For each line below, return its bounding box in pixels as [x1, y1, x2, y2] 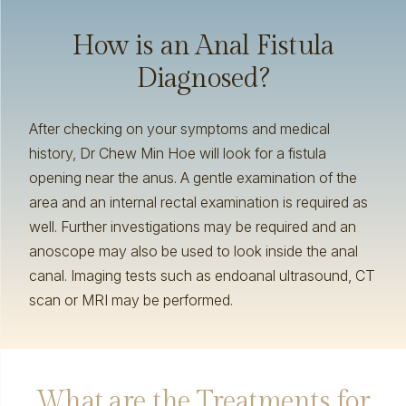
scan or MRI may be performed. [28, 291, 233, 309]
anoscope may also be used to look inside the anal [28, 242, 358, 260]
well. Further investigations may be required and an [28, 217, 356, 236]
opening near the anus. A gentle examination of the [28, 169, 357, 187]
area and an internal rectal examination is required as [28, 193, 368, 211]
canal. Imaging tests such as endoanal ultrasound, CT [28, 266, 375, 285]
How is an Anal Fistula [72, 30, 334, 63]
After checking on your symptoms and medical [28, 120, 330, 138]
